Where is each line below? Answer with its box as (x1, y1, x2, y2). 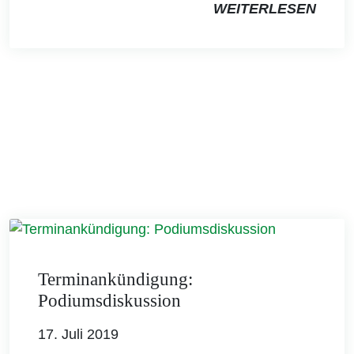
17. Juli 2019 (38, 326, 119, 343)
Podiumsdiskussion (38, 291, 181, 311)
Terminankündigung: (38, 269, 193, 290)
